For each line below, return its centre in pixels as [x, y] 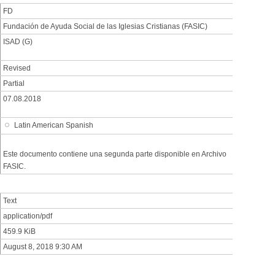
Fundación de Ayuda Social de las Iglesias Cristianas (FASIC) [105, 27]
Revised [17, 68]
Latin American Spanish [54, 126]
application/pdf [28, 216]
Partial [14, 84]
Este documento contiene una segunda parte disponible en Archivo [115, 154]
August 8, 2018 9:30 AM [43, 246]
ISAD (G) [18, 42]
